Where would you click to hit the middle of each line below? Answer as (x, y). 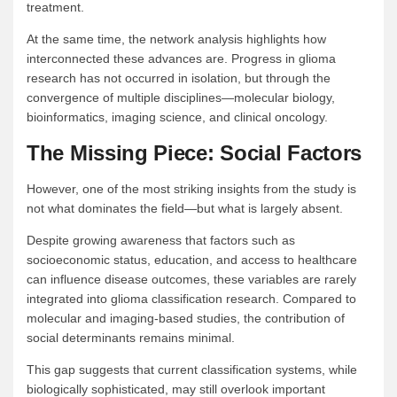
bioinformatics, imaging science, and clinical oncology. (177, 117)
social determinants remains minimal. (131, 338)
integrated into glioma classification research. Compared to (191, 299)
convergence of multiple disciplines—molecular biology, (181, 98)
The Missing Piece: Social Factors (195, 153)
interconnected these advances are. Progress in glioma (181, 59)
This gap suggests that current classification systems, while (192, 370)
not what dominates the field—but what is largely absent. (185, 209)
